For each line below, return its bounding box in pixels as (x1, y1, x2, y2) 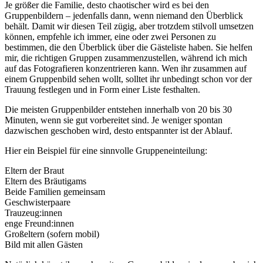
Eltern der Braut (5, 166, 64, 176)
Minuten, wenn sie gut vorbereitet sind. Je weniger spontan (5, 115, 222, 126)
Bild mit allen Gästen (5, 240, 83, 250)
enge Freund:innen (5, 218, 74, 229)
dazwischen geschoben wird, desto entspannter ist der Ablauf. (5, 126, 232, 136)
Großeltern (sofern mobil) (5, 229, 99, 240)
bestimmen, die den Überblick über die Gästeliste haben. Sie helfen (5, 42, 252, 53)
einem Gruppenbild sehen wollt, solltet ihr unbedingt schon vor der (5, 74, 252, 85)
